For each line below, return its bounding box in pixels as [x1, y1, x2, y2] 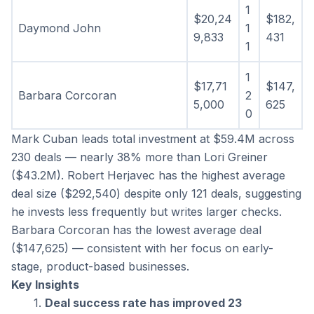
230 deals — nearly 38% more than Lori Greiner [11, 150, 268, 165]
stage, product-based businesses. [11, 259, 189, 274]
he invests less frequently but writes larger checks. [11, 205, 282, 219]
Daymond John [18, 21, 101, 36]
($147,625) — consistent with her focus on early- [11, 241, 273, 256]
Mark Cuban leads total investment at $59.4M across [11, 132, 294, 146]
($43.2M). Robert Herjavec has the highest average [11, 168, 285, 183]
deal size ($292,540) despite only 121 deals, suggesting [11, 186, 301, 201]
